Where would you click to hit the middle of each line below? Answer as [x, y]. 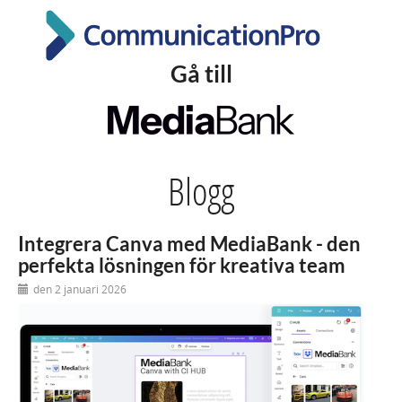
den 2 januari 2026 [80, 288]
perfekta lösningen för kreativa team [182, 265]
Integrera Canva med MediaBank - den [189, 243]
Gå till [201, 74]
